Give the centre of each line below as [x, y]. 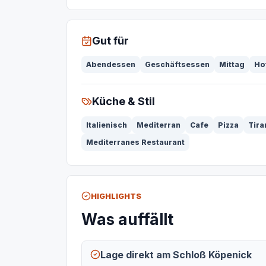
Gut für [110, 41]
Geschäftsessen [177, 64]
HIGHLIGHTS [116, 196]
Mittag [232, 64]
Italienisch [107, 125]
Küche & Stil [123, 101]
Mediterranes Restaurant [135, 142]
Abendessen [111, 64]
